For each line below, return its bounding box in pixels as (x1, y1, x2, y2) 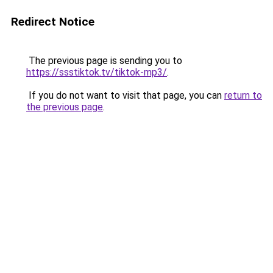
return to (224, 90, 262, 101)
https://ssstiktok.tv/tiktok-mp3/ (26, 66, 167, 78)
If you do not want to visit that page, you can (26, 90, 224, 101)
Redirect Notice (11, 15, 94, 29)
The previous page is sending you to (26, 55, 182, 66)
